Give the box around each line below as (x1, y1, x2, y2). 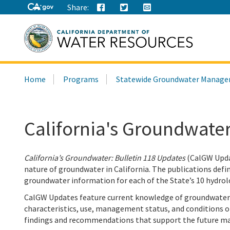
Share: (67, 2, 89, 12)
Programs (63, 74, 99, 84)
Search (103, 64, 129, 74)
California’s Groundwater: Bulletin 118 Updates (24, 152, 185, 163)
